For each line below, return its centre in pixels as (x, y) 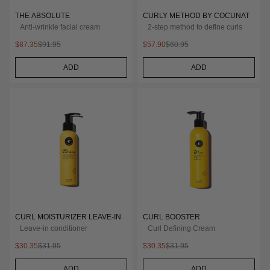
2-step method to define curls (195, 27)
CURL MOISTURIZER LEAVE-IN (68, 217)
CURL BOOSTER (171, 217)
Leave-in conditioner (54, 228)
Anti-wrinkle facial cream (60, 27)
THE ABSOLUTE (42, 16)
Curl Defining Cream (181, 228)
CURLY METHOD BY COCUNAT (196, 16)
